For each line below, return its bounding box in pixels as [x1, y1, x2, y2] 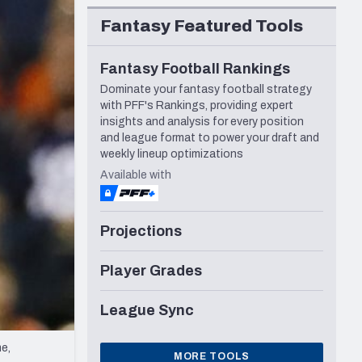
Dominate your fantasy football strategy [100, 83, 312, 96]
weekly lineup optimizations [100, 148, 243, 161]
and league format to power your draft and [100, 132, 319, 145]
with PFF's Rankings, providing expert [100, 99, 293, 112]
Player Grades [100, 263, 202, 280]
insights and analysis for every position [100, 116, 304, 128]
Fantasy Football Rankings [100, 61, 290, 78]
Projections [100, 223, 182, 240]
